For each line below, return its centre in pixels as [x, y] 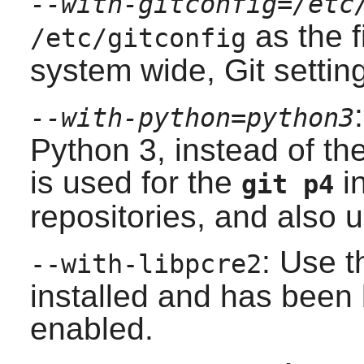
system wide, [127, 71]
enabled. [91, 329]
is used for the [135, 183]
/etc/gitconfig [138, 39]
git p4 [287, 185]
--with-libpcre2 [145, 264]
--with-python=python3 [192, 118]
